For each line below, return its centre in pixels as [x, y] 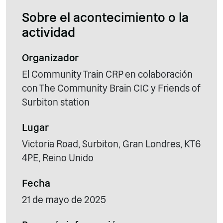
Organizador [50, 57]
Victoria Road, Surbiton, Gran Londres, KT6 [111, 144]
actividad [49, 32]
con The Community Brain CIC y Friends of [111, 88]
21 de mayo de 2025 [64, 200]
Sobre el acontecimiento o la [105, 17]
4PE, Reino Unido [58, 158]
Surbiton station [56, 102]
